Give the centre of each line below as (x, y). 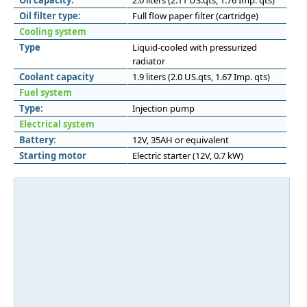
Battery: (38, 140)
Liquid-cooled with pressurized (195, 47)
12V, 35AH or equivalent (181, 140)
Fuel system (46, 93)
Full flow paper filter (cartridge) (195, 16)
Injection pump (163, 108)
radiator (149, 61)
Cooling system (53, 32)
